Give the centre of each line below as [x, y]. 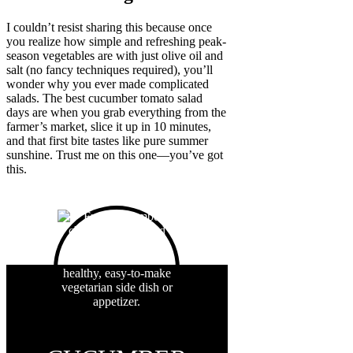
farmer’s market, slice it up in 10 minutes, [109, 127]
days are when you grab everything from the [116, 113]
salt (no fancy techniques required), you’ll [110, 70]
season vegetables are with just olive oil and [115, 56]
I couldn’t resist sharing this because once [109, 28]
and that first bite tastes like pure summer [107, 141]
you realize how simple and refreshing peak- [116, 42]
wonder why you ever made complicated [108, 84]
